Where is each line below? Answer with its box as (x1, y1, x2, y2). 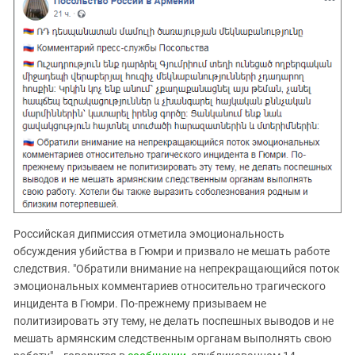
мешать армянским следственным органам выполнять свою (13, 332, 331, 345)
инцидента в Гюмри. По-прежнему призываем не (13, 297, 266, 311)
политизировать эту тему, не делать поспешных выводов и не (13, 315, 334, 328)
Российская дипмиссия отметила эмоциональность (13, 227, 284, 241)
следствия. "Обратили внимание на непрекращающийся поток (13, 262, 340, 276)
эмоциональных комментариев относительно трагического (13, 280, 326, 293)
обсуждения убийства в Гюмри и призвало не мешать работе (13, 245, 330, 258)
